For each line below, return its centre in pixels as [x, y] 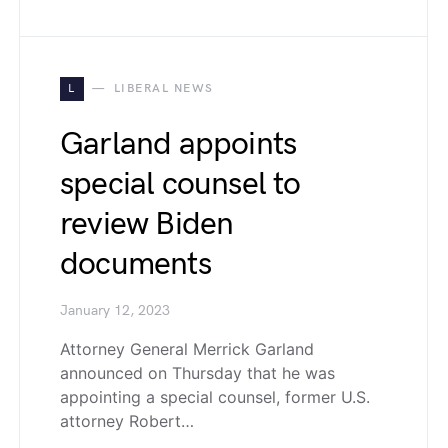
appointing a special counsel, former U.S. [215, 397]
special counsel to [180, 184]
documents [135, 264]
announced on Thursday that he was [197, 373]
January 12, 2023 [115, 311]
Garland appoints [178, 144]
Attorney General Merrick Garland [187, 349]
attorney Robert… [127, 421]
